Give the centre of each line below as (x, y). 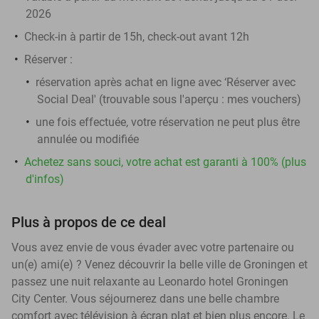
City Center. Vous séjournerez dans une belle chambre (145, 298)
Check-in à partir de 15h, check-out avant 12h (137, 36)
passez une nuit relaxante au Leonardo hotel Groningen (150, 281)
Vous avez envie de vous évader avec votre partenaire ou (153, 247)
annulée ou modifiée (88, 139)
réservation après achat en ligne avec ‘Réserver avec (166, 82)
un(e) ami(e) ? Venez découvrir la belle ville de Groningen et (159, 264)
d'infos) (45, 179)
